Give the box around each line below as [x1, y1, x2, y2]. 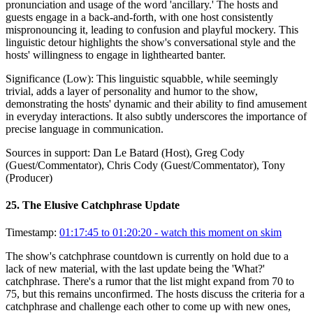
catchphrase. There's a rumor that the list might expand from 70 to [6, 275, 294, 288]
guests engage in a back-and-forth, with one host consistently [6, 10, 273, 23]
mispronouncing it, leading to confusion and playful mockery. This [6, 23, 298, 36]
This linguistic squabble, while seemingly [96, 72, 278, 85]
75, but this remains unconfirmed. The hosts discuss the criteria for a [6, 288, 305, 300]
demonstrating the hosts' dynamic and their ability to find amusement [6, 97, 307, 110]
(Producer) [6, 171, 52, 184]
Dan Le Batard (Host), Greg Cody [93, 146, 245, 159]
